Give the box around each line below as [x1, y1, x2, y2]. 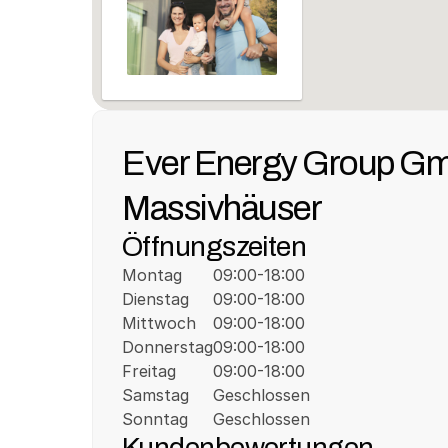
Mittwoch [122, 313, 196, 333]
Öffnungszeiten [122, 225, 307, 267]
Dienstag [122, 289, 189, 309]
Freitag [122, 361, 176, 381]
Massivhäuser [122, 181, 321, 234]
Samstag [122, 385, 189, 405]
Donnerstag [122, 337, 213, 357]
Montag [122, 265, 182, 285]
